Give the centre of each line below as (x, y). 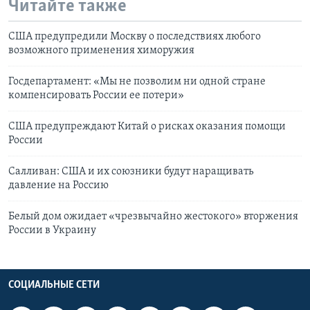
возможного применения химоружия (101, 51)
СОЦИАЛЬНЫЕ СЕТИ (54, 285)
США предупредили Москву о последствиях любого (135, 37)
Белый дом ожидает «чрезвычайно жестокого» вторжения (153, 217)
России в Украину (52, 231)
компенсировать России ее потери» (96, 96)
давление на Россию (58, 186)
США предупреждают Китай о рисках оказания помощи (147, 127)
